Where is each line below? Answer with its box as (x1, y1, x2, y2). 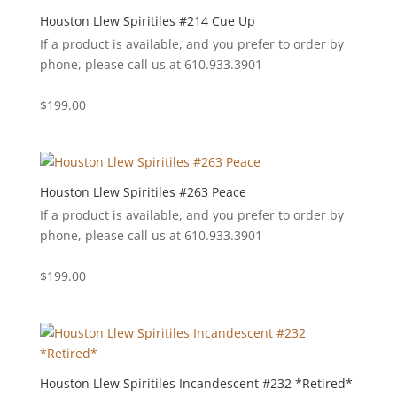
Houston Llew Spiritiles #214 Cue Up (39, 12, 255, 29)
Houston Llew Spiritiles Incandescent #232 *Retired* (39, 375, 353, 393)
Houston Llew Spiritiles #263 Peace (39, 183, 246, 201)
